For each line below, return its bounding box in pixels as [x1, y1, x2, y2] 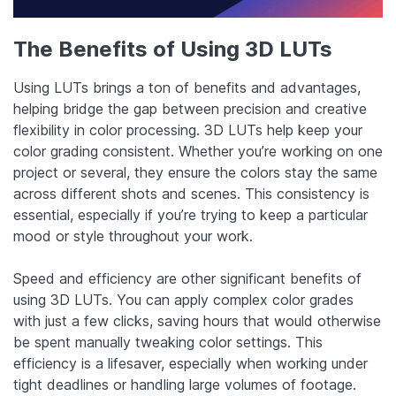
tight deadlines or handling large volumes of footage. [13, 376, 356, 394]
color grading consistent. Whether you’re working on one [13, 142, 383, 161]
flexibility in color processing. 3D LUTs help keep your [13, 121, 362, 140]
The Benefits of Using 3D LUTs [13, 35, 332, 62]
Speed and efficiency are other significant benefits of [13, 270, 362, 288]
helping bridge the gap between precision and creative [13, 100, 367, 118]
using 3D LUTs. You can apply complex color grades [13, 291, 354, 309]
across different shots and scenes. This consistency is [13, 185, 369, 203]
